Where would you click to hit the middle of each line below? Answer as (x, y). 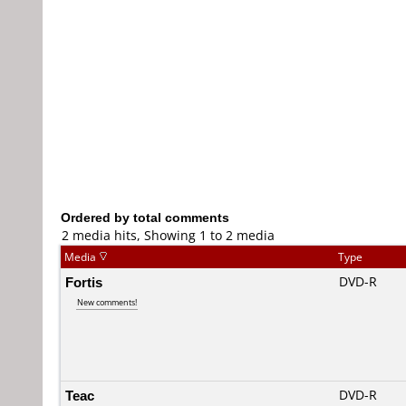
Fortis (84, 282)
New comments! (107, 302)
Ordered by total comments (145, 217)
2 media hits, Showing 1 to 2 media (168, 235)
